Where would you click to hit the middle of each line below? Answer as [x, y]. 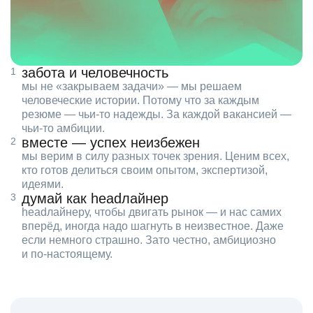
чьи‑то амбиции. [63, 129]
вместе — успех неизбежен [111, 143]
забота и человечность [95, 73]
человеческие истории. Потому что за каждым [140, 101]
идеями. [43, 184]
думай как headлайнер [95, 199]
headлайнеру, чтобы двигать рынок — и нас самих [152, 212]
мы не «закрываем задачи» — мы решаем [132, 87]
